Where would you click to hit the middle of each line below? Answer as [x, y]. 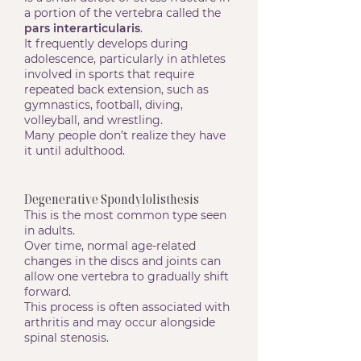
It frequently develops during [106, 44]
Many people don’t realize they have [125, 135]
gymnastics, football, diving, [104, 105]
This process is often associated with [127, 307]
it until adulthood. [75, 151]
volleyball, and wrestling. [93, 120]
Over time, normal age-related [110, 246]
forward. [48, 292]
